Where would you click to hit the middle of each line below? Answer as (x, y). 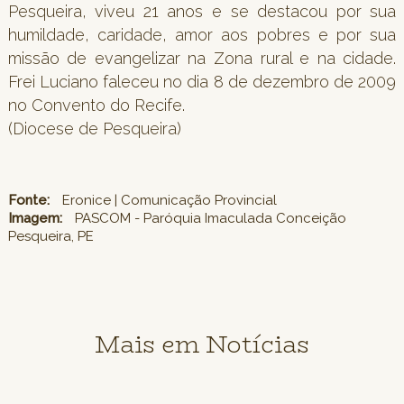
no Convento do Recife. (98, 105)
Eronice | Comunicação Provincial (167, 200)
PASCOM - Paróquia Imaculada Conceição (208, 218)
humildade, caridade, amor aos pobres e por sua (202, 34)
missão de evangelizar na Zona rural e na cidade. (202, 58)
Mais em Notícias (202, 344)
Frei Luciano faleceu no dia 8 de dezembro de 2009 (202, 81)
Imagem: (35, 218)
